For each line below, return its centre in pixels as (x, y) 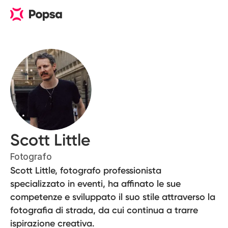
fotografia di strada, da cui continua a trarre (104, 210)
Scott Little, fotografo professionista (86, 170)
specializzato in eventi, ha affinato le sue (95, 184)
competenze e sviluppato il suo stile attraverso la (113, 197)
